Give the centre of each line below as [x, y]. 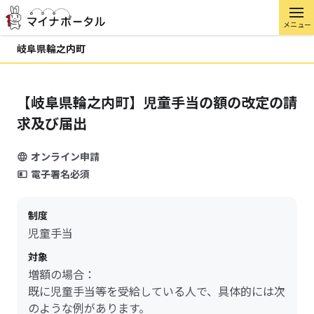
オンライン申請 [65, 156]
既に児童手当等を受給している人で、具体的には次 [157, 291]
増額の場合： [62, 274]
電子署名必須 [60, 174]
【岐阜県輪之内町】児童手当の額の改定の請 [157, 102]
